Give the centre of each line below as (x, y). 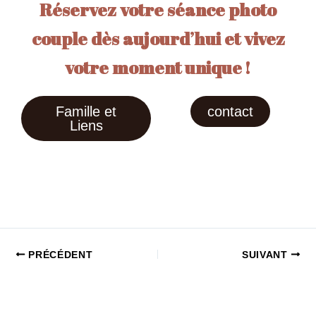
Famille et (86, 111)
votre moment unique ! (158, 67)
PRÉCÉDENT (59, 255)
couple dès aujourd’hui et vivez (158, 38)
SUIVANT (266, 255)
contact (230, 111)
